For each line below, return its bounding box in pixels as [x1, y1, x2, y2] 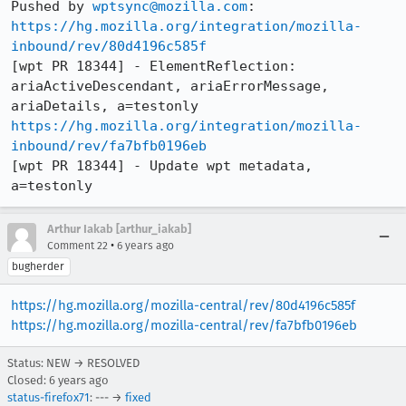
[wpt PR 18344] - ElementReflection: [11, 57, 296, 74]
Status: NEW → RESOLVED [7, 355, 140, 370]
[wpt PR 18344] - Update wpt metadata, [11, 157, 313, 174]
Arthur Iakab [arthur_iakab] [47, 221, 191, 236]
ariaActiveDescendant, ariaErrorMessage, [11, 77, 329, 94]
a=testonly [11, 177, 92, 194]
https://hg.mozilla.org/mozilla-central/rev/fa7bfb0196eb [11, 316, 357, 333]
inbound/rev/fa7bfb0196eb [11, 137, 207, 154]
